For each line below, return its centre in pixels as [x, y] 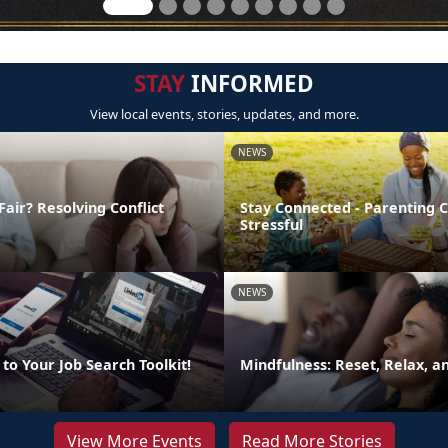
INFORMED [249, 83]
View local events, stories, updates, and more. [224, 114]
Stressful [271, 224]
